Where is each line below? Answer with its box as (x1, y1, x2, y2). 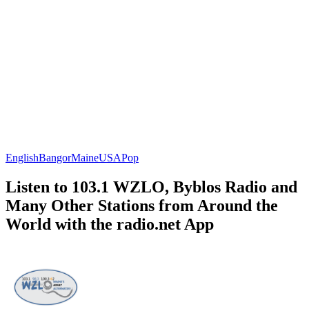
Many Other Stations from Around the (6, 196, 278, 215)
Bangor (39, 151, 71, 163)
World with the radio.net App (6, 215, 214, 233)
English (6, 151, 39, 163)
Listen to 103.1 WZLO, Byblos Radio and (6, 177, 297, 196)
